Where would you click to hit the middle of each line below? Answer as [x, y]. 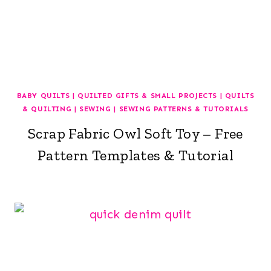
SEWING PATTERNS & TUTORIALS [184, 109]
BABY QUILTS [43, 95]
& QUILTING [47, 109]
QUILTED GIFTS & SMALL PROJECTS [147, 95]
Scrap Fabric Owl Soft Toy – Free [135, 133]
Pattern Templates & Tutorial [135, 155]
